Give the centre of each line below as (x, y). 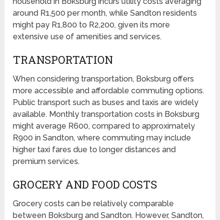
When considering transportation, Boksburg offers (104, 79)
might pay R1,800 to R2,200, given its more (92, 25)
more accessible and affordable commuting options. (109, 91)
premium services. (46, 162)
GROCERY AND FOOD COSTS (85, 185)
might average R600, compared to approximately (104, 126)
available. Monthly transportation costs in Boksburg (106, 114)
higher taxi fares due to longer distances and (95, 150)
